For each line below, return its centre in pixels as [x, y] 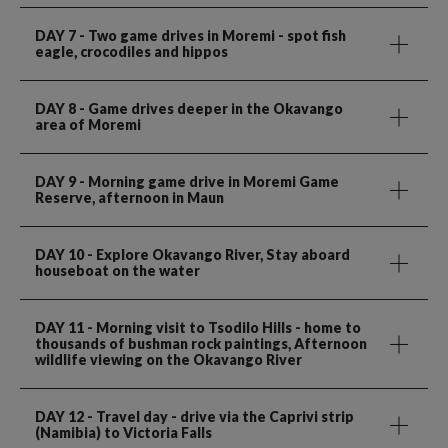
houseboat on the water [117, 270]
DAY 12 [59, 416]
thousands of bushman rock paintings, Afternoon [201, 343]
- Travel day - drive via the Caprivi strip [219, 416]
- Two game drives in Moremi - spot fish [211, 35]
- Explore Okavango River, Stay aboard [217, 254]
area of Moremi [88, 124]
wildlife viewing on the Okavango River [168, 359]
